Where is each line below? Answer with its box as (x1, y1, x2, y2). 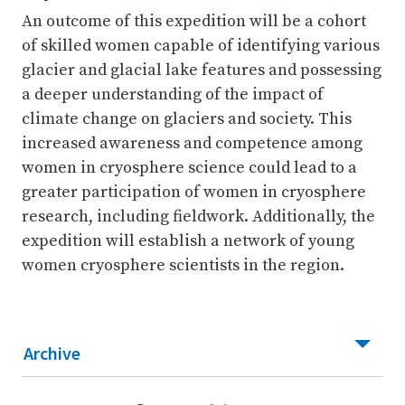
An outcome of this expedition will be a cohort (22, 10, 366, 32)
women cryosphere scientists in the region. (22, 254, 344, 276)
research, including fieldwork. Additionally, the (22, 205, 375, 227)
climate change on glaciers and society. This (22, 108, 352, 129)
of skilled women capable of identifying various (22, 34, 380, 56)
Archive (24, 341, 80, 364)
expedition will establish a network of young (22, 230, 354, 251)
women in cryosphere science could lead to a (22, 156, 357, 178)
